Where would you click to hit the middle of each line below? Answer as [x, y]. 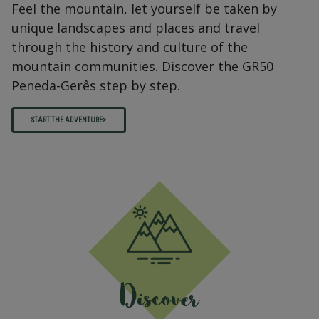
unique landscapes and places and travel [136, 28]
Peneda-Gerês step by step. [96, 85]
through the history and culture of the [130, 47]
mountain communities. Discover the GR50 [142, 66]
